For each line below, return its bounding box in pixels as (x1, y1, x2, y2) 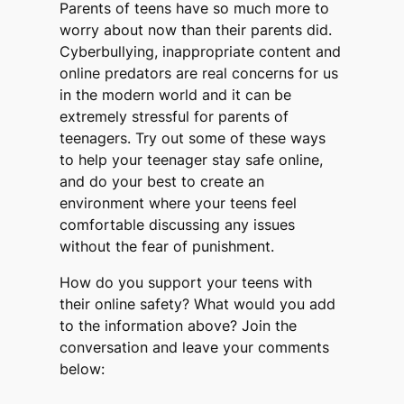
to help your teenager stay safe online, (60, 151, 324, 170)
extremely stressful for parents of (60, 107, 289, 126)
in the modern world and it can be (60, 86, 292, 105)
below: (60, 360, 106, 379)
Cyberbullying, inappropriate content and (60, 42, 342, 61)
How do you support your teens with (60, 273, 313, 292)
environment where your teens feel (60, 194, 298, 213)
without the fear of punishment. (60, 237, 275, 256)
